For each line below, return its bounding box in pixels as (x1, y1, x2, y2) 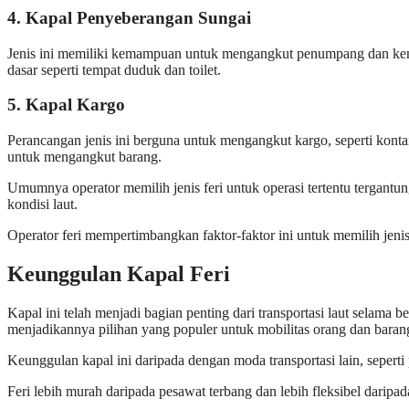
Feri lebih (7, 383, 62, 399)
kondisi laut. (7, 195, 81, 212)
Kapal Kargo (26, 95, 125, 115)
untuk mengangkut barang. (7, 148, 162, 164)
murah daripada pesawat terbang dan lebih (66, 383, 309, 399)
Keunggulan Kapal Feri (7, 261, 230, 286)
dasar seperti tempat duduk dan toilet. (7, 61, 221, 78)
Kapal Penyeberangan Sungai (26, 7, 251, 27)
